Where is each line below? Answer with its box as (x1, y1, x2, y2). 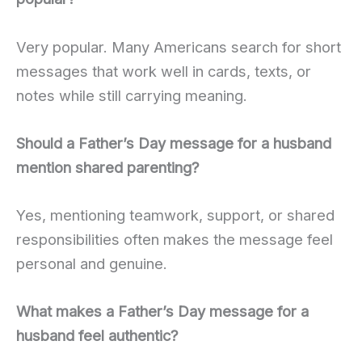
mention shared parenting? (16, 158, 200, 176)
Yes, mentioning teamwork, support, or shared (16, 205, 335, 224)
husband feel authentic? (16, 326, 179, 345)
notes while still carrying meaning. (16, 86, 247, 104)
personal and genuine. (16, 254, 167, 272)
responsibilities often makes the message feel (16, 229, 333, 248)
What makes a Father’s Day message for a (16, 302, 309, 321)
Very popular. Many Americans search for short (16, 37, 341, 56)
